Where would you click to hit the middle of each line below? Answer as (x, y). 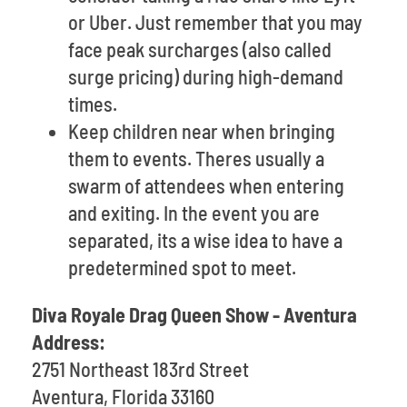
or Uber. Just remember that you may (215, 22)
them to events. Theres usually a (196, 158)
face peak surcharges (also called (200, 49)
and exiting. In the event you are (194, 213)
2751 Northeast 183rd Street (140, 369)
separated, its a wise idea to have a (205, 240)
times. (93, 104)
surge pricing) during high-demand (206, 76)
